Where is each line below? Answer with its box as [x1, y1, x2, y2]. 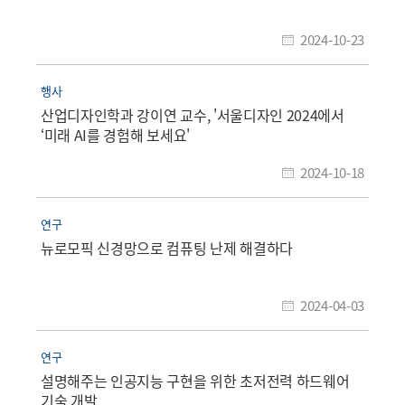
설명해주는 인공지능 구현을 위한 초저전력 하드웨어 [41, 370, 350, 392]
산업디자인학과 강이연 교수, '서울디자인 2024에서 [41, 104, 344, 127]
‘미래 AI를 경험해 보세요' [41, 124, 190, 146]
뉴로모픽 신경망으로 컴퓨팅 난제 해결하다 [41, 237, 293, 259]
